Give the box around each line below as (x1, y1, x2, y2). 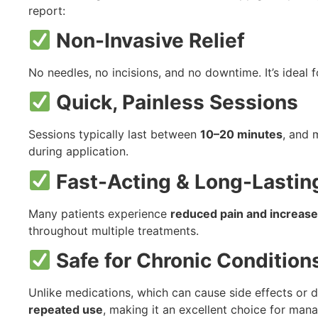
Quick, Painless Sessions (55, 90, 298, 115)
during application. (28, 144, 128, 159)
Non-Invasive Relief (55, 28, 245, 53)
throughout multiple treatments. (28, 223, 199, 238)
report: (28, 3, 65, 18)
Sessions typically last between (28, 127, 200, 142)
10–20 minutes (200, 127, 283, 142)
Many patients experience (28, 206, 170, 221)
